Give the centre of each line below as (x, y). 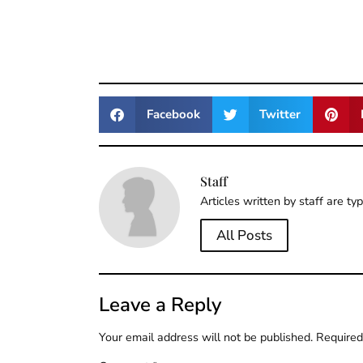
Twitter (280, 115)
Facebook (173, 115)
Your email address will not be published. (206, 337)
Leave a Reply (160, 304)
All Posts (244, 236)
